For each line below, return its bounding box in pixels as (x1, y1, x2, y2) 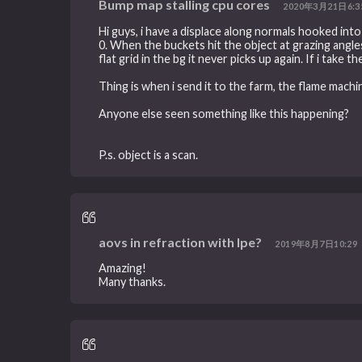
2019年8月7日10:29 (275, 238, 358, 249)
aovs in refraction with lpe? (99, 234, 263, 250)
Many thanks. (99, 275, 166, 289)
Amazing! (99, 261, 147, 276)
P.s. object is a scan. (99, 147, 199, 162)
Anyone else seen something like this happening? (99, 106, 350, 120)
